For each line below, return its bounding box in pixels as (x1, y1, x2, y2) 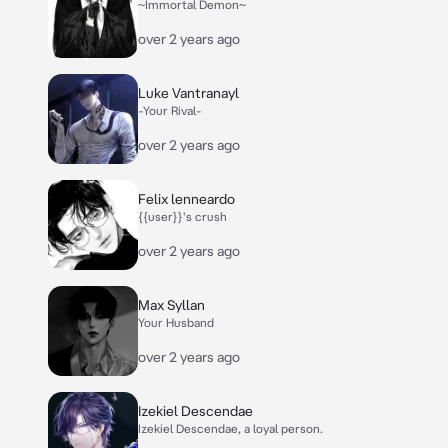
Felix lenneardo (138, 191, 235, 207)
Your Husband (138, 316, 214, 329)
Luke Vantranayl (138, 85, 239, 101)
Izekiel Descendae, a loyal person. (138, 422, 323, 435)
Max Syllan (138, 297, 205, 313)
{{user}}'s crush (138, 210, 227, 223)
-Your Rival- (138, 104, 203, 117)
